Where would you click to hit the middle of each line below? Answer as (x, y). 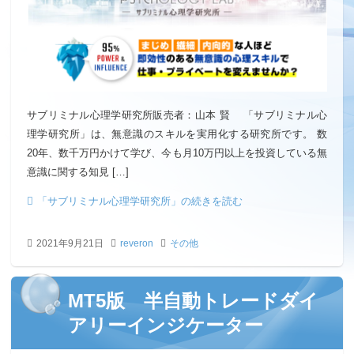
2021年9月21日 (70, 243)
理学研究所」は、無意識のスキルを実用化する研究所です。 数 (177, 134)
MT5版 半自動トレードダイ (193, 300)
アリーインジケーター (166, 325)
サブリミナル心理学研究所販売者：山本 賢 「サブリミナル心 (177, 115)
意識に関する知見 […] (78, 171)
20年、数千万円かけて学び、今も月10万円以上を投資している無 (177, 153)
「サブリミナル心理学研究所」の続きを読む (140, 201)
